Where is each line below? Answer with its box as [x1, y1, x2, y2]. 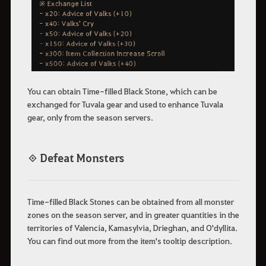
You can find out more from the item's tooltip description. [27, 235, 232, 246]
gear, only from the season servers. [27, 112, 153, 123]
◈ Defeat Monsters [27, 150, 124, 166]
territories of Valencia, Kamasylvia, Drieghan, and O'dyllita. [27, 221, 237, 233]
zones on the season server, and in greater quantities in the [27, 208, 239, 220]
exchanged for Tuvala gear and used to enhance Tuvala [27, 99, 223, 110]
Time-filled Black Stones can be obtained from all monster [27, 195, 234, 207]
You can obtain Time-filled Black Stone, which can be [27, 85, 217, 97]
